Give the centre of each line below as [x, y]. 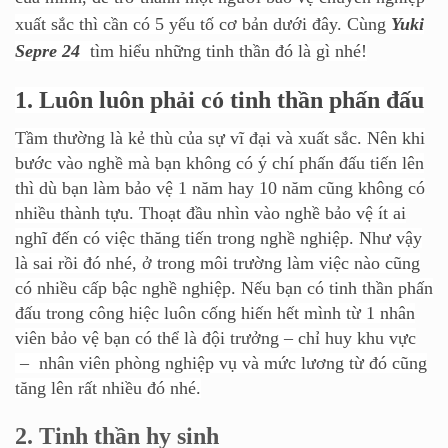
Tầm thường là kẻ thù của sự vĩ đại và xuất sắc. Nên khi [220, 137]
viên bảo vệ [57, 337]
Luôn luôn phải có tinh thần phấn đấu [231, 100]
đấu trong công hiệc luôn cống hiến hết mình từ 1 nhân [215, 312]
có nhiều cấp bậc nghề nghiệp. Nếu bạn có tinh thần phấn [224, 287]
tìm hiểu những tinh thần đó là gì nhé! [226, 51]
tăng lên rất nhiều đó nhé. [108, 387]
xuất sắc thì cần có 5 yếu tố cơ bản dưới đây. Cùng [203, 24]
